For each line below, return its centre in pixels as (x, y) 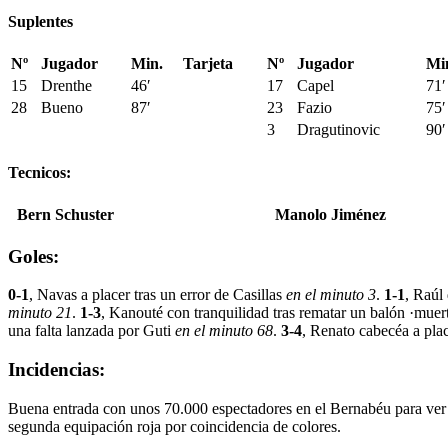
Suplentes (40, 22)
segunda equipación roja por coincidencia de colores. (174, 426)
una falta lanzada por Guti (91, 331)
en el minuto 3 (331, 295)
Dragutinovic (338, 130)
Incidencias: (56, 370)
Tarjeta (208, 64)
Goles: (33, 256)
